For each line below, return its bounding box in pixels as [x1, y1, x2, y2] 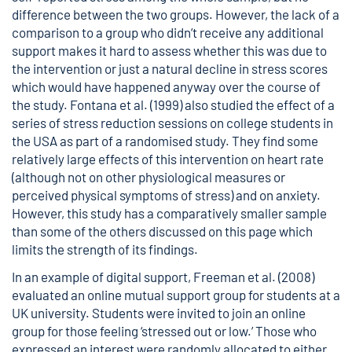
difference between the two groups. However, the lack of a [12, 6, 339, 22]
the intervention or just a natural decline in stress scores [12, 60, 328, 76]
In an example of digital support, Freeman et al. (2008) [12, 269, 314, 284]
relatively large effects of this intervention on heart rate [12, 151, 324, 167]
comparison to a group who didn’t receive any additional [12, 24, 324, 40]
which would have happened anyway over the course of [12, 79, 321, 94]
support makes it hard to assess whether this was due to [12, 42, 327, 58]
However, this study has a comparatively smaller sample [12, 205, 327, 221]
